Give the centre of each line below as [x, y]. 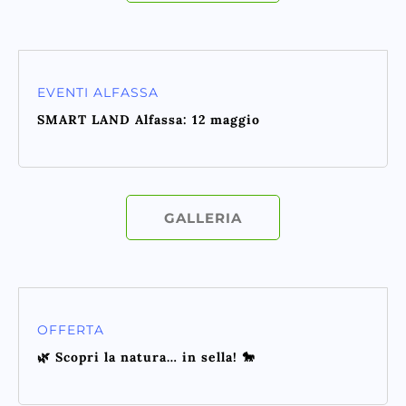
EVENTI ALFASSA [98, 93]
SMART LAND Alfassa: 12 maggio [149, 120]
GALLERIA [203, 218]
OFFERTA [71, 330]
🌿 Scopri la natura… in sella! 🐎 [146, 358]
